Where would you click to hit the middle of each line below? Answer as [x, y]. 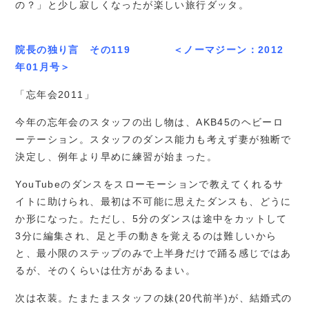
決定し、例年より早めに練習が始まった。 [117, 157]
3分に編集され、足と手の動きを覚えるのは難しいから [146, 236]
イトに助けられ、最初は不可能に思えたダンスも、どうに [153, 201]
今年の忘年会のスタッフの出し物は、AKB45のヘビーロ [150, 122]
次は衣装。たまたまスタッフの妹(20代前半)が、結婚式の [154, 298]
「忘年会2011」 [55, 94]
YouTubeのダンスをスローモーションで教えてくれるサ [150, 184]
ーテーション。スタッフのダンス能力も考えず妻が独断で [153, 139]
